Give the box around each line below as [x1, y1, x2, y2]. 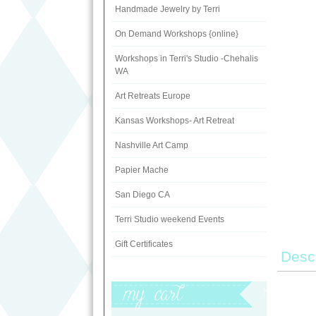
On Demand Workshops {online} [115, 29, 238, 39]
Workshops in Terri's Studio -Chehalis [115, 54, 258, 63]
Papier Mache [115, 165, 169, 175]
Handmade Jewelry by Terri [115, 4, 220, 14]
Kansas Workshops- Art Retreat [115, 116, 234, 126]
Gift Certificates [115, 239, 173, 249]
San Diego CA [115, 190, 170, 200]
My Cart [263, 287, 298, 297]
